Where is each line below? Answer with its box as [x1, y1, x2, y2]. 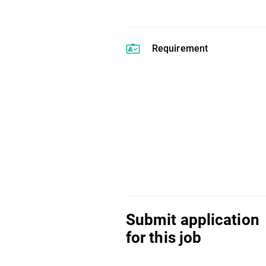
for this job [125, 229, 202, 246]
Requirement [151, 43, 208, 54]
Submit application [125, 211, 259, 229]
